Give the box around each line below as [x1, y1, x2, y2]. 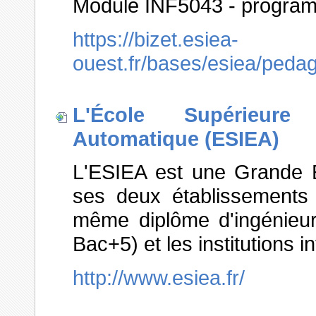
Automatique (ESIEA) [73, 126, 279, 150]
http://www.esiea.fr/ [73, 265, 245, 289]
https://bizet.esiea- [73, 27, 238, 51]
